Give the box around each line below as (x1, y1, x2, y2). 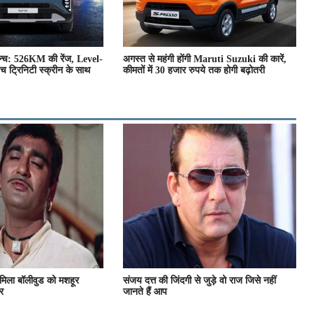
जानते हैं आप (123, 286, 167, 297)
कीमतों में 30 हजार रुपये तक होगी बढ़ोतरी (123, 65, 265, 76)
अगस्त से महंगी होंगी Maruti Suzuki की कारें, (123, 54, 286, 65)
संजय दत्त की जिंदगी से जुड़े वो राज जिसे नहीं (123, 275, 276, 286)
